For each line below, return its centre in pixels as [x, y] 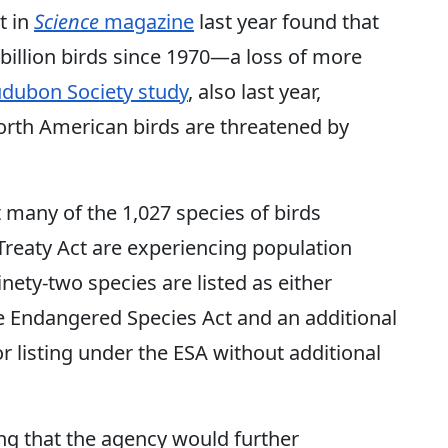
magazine [149, 21]
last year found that [286, 21]
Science [69, 21]
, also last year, [254, 91]
